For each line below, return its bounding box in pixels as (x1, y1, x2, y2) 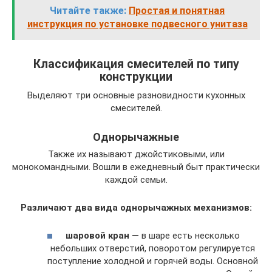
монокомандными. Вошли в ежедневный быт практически (12, 161, 260, 172)
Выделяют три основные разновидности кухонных (27, 89, 245, 101)
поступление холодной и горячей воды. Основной (47, 256, 258, 267)
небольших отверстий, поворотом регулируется (50, 243, 255, 254)
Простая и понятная (129, 4, 225, 16)
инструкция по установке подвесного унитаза (27, 18, 248, 30)
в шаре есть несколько (139, 230, 240, 241)
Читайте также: (50, 4, 126, 16)
